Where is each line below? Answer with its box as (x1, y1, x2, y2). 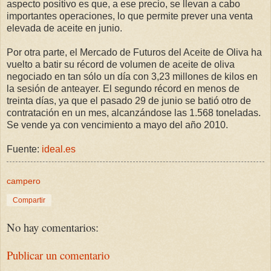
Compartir (13, 195, 45, 204)
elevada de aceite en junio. (7, 22, 122, 33)
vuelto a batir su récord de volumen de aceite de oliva (7, 59, 235, 70)
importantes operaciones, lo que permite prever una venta (7, 10, 253, 21)
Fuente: (7, 143, 42, 154)
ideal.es (42, 143, 76, 154)
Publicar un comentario (7, 247, 109, 263)
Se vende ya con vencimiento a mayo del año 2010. (7, 119, 228, 130)
